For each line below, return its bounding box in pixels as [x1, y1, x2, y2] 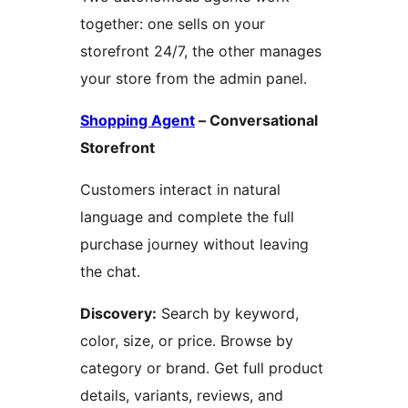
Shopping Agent [80, 111, 195, 130]
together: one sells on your [80, 15, 265, 34]
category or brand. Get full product [80, 359, 323, 378]
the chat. [80, 262, 140, 281]
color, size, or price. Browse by [80, 331, 293, 351]
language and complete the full [80, 208, 294, 227]
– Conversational [195, 111, 318, 130]
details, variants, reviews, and [80, 386, 283, 405]
